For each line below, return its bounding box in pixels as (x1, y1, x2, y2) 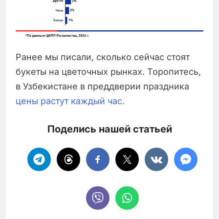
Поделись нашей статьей (47, 123, 172, 135)
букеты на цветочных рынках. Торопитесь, (16, 66, 201, 77)
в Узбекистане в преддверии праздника (16, 81, 189, 91)
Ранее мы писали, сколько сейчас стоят (16, 51, 190, 62)
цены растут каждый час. (16, 95, 125, 106)
